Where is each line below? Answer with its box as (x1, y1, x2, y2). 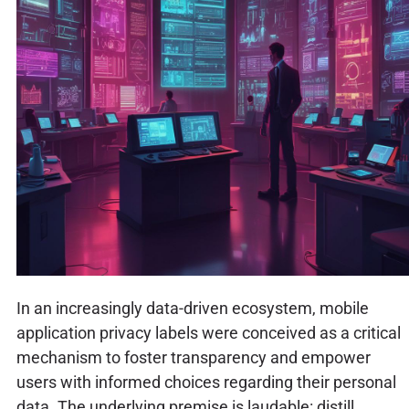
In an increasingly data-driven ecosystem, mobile (16, 298, 369, 318)
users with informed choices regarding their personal (16, 372, 396, 392)
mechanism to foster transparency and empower (16, 347, 371, 367)
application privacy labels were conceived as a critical (16, 322, 401, 342)
